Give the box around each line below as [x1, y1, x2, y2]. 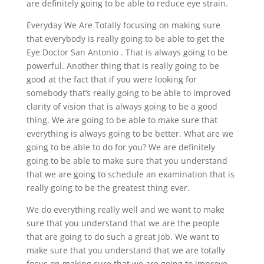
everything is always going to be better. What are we [26, 127, 233, 139]
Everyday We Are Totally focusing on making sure [26, 19, 220, 31]
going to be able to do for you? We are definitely [26, 141, 215, 153]
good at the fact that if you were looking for [26, 73, 197, 85]
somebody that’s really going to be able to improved [26, 87, 231, 98]
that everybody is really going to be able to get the [26, 32, 225, 44]
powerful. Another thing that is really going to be [26, 60, 219, 71]
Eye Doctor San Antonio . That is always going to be [26, 46, 227, 58]
